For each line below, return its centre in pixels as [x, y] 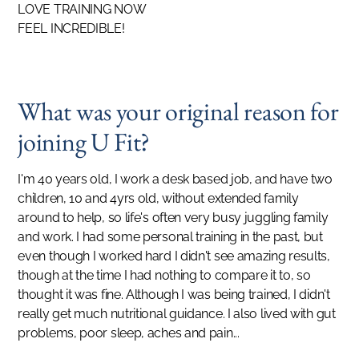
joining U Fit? [84, 142]
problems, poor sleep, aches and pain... [129, 333]
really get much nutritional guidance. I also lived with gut [177, 314]
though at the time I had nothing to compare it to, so [164, 275]
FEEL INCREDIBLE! [71, 28]
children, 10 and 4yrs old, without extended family [158, 198]
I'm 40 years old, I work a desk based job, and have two [175, 179]
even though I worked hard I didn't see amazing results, [174, 256]
